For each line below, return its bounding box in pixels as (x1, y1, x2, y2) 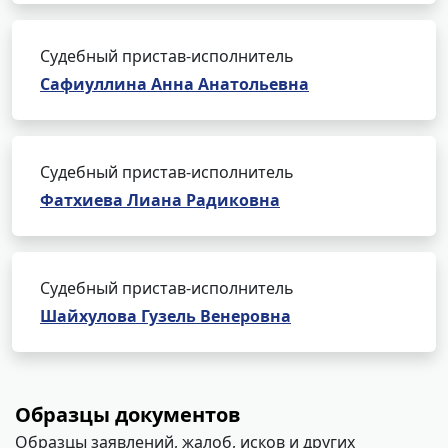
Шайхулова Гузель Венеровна (40, 305, 291, 327)
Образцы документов (15, 401, 241, 428)
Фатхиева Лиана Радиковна (40, 189, 280, 211)
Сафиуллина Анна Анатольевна (40, 73, 309, 95)
